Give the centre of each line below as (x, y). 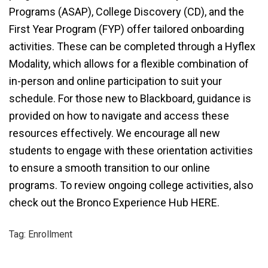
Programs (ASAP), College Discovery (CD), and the (127, 12)
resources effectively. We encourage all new (115, 133)
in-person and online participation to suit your (115, 81)
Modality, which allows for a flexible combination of (129, 64)
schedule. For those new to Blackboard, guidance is (130, 98)
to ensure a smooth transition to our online (109, 168)
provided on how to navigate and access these (119, 116)
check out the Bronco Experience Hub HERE (113, 202)
